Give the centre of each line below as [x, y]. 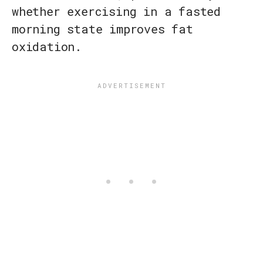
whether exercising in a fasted [116, 11]
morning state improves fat [102, 29]
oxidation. [47, 47]
